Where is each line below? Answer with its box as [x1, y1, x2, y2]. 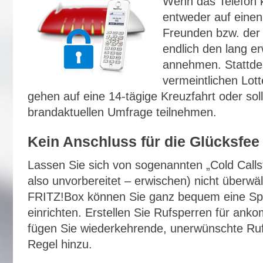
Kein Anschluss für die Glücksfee [27, 133, 259, 150]
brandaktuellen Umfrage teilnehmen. [27, 106, 217, 119]
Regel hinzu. [27, 238, 92, 251]
